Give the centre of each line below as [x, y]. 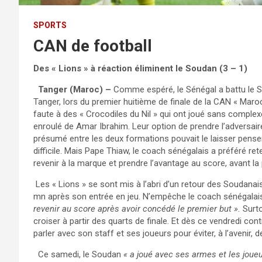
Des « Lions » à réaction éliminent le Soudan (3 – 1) [140, 68]
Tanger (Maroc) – [72, 89]
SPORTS [50, 25]
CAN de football [93, 46]
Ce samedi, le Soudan [78, 254]
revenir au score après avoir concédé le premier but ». [137, 208]
